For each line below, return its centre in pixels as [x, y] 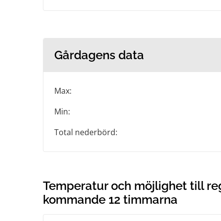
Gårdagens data [99, 55]
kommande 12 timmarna [110, 200]
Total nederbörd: [86, 132]
